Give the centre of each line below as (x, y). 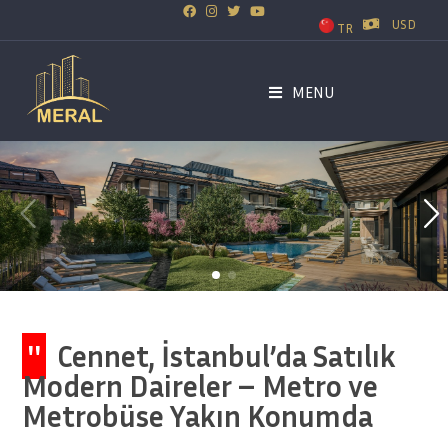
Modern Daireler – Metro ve (200, 386)
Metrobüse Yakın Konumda (198, 416)
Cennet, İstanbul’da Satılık (224, 356)
